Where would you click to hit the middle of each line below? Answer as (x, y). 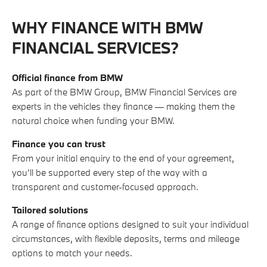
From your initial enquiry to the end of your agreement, (123, 158)
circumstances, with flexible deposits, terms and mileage (126, 239)
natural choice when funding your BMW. (93, 121)
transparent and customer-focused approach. (105, 187)
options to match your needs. (72, 253)
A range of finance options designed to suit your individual (130, 224)
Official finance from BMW (67, 78)
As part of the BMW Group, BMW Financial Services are (124, 92)
